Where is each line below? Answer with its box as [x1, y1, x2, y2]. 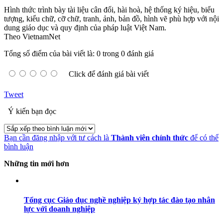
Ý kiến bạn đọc [6, 107, 56, 115]
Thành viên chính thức [111, 133, 188, 142]
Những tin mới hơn [4, 159, 69, 168]
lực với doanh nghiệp [24, 205, 95, 214]
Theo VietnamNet [4, 32, 60, 41]
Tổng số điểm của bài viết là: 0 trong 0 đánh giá [4, 49, 154, 58]
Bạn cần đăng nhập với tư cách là [4, 133, 111, 142]
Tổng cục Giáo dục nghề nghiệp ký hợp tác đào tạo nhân [24, 196, 215, 205]
